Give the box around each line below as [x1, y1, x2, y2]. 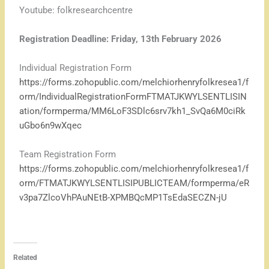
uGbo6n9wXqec [19, 120, 82, 131]
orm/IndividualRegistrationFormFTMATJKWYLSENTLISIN [19, 91, 247, 103]
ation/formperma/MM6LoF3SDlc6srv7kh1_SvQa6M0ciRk [19, 106, 246, 117]
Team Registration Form [19, 149, 116, 160]
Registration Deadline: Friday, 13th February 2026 [19, 34, 222, 45]
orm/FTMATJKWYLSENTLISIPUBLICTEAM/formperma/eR [19, 178, 250, 189]
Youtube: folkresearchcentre [19, 5, 133, 16]
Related [13, 253, 38, 262]
